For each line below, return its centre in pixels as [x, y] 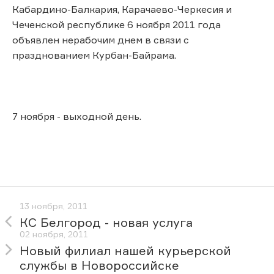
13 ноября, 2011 [54, 206]
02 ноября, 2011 [54, 234]
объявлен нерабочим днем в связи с [101, 39]
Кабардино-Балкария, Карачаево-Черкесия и [122, 9]
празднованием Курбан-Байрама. [94, 55]
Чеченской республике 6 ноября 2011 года [117, 24]
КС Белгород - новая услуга [106, 223]
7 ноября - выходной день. [77, 116]
